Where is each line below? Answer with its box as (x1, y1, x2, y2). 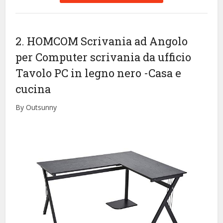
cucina (15, 82, 51, 97)
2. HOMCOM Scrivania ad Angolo (15, 34, 188, 49)
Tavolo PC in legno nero (15, 66, 144, 81)
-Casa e (144, 66, 182, 81)
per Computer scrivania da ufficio (15, 50, 192, 65)
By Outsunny (15, 103, 57, 112)
